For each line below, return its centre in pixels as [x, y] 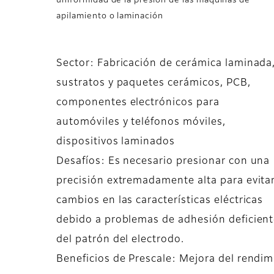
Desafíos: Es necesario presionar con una [163, 162]
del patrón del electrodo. [120, 240]
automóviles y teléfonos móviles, [141, 123]
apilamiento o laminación [110, 17]
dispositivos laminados [116, 142]
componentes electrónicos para [138, 103]
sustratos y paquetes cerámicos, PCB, [154, 83]
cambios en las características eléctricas [160, 201]
